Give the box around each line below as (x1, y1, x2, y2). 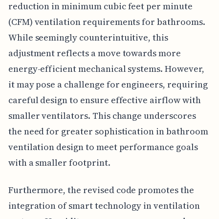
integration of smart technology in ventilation (8, 199, 200, 212)
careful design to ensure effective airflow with (8, 94, 201, 107)
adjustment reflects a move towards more (8, 47, 181, 60)
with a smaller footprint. (8, 156, 110, 169)
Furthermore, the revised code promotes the (8, 184, 194, 197)
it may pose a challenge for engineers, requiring (8, 78, 208, 91)
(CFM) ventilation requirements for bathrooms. (8, 16, 205, 28)
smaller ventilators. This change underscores (8, 109, 196, 122)
